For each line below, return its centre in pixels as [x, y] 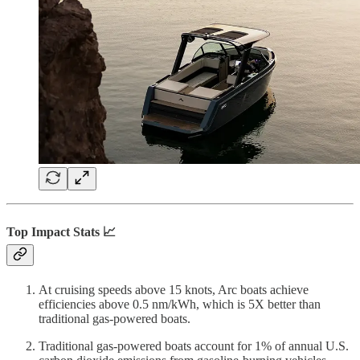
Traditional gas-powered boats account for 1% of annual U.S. [194, 346]
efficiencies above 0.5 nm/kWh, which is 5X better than [180, 304]
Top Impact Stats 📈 [61, 231]
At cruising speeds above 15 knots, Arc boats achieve [174, 290]
